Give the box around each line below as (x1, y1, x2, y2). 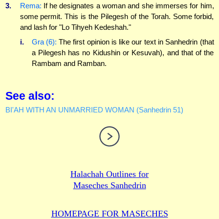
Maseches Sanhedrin (73, 180, 146, 191)
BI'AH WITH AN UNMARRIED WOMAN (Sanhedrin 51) (5, 106, 183, 114)
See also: (5, 89, 55, 102)
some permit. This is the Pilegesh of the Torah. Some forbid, (20, 12, 214, 21)
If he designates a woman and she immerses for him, (41, 1, 214, 10)
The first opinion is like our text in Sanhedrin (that (56, 37, 214, 46)
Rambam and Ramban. (31, 59, 107, 67)
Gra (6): (31, 37, 57, 46)
